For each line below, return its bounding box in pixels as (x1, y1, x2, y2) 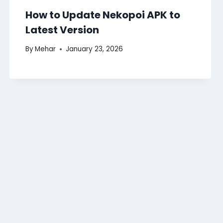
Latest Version (25, 22, 99, 37)
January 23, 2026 (65, 44, 123, 54)
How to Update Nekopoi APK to (25, 7, 180, 22)
